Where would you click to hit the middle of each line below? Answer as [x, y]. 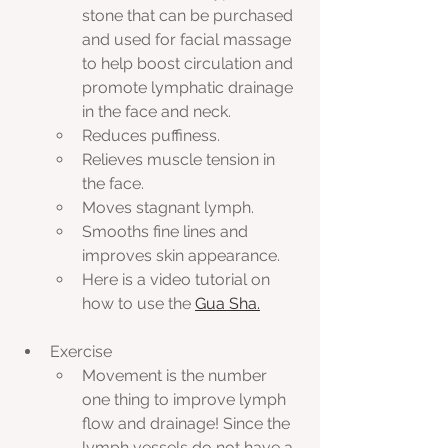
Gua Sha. [227, 304]
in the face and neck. [156, 112]
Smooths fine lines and [167, 232]
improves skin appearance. [181, 256]
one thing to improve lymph [186, 400]
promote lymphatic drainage [189, 88]
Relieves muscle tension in [180, 160]
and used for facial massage [188, 40]
